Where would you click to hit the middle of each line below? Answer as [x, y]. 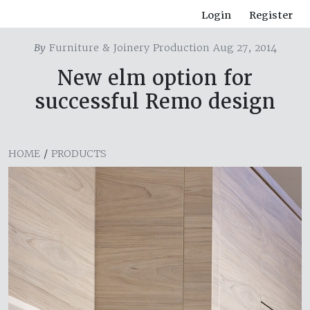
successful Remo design [155, 102]
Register [271, 16]
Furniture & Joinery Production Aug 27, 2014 [161, 48]
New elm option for [155, 78]
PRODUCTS [79, 154]
